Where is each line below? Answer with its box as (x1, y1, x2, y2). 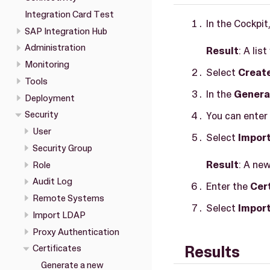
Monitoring (24, 58, 69, 71)
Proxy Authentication (33, 225, 119, 238)
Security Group (33, 142, 92, 154)
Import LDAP (33, 209, 86, 221)
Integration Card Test (24, 8, 114, 20)
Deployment (24, 92, 75, 104)
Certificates (33, 242, 81, 255)
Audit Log (33, 175, 72, 188)
